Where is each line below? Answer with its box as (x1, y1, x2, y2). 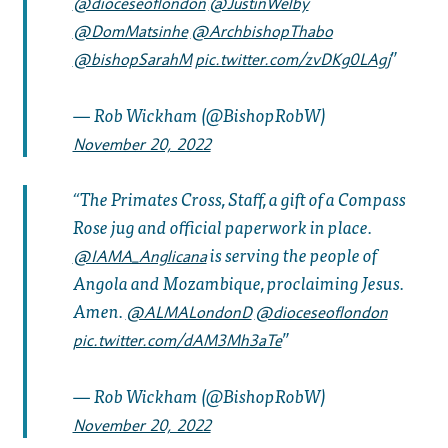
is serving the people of (206, 240, 377, 270)
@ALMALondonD (125, 303, 252, 323)
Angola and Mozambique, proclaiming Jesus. (72, 268, 404, 298)
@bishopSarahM (72, 49, 192, 69)
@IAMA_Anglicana (72, 247, 207, 267)
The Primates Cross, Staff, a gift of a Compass (79, 184, 406, 214)
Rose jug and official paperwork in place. (72, 212, 372, 242)
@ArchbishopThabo (190, 21, 333, 41)
